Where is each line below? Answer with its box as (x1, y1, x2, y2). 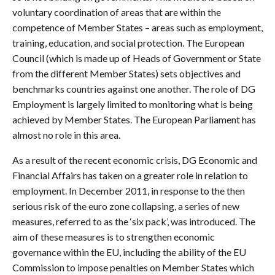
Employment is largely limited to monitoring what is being (12, 98, 253, 110)
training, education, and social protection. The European (12, 37, 244, 49)
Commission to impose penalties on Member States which (12, 261, 254, 274)
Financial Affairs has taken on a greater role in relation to (12, 169, 248, 182)
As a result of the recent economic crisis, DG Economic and (12, 154, 257, 166)
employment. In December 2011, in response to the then (12, 185, 245, 197)
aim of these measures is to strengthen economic (12, 231, 215, 243)
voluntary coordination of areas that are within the (12, 6, 221, 18)
